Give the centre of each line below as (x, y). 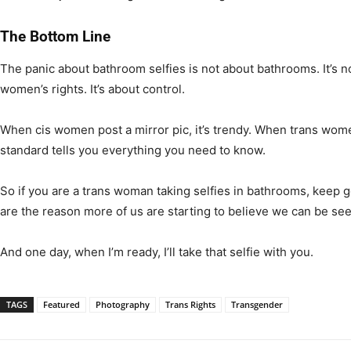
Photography (123, 304)
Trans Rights (190, 304)
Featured (62, 304)
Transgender (257, 304)
